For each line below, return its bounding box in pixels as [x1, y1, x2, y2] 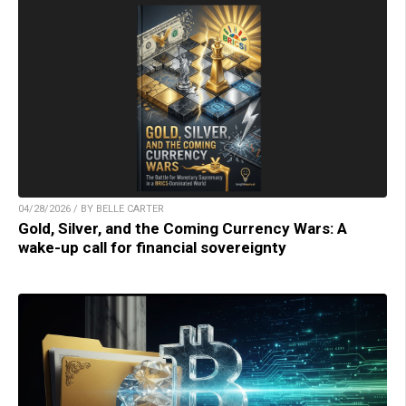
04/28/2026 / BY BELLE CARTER [18, 203, 164, 215]
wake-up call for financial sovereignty [18, 238, 286, 256]
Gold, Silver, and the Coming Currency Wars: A [18, 219, 347, 237]
